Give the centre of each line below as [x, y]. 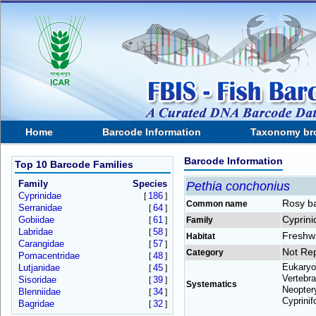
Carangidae [41, 244]
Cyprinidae [39, 196]
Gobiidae [36, 220]
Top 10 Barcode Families [74, 164]
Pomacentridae [49, 256]
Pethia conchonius [238, 186]
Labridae [35, 232]
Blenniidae [39, 292]
